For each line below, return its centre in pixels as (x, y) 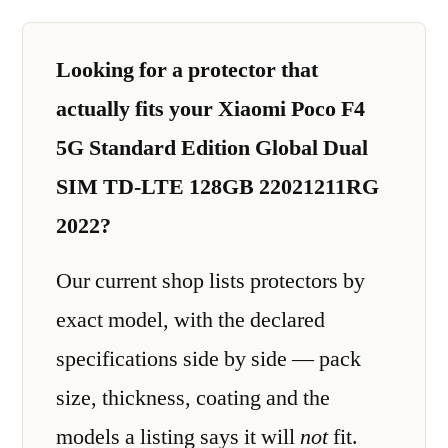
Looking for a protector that (187, 69)
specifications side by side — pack (208, 359)
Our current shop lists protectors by (210, 281)
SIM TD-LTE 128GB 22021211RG (217, 186)
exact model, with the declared (190, 320)
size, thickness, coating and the (193, 398)
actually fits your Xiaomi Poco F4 (210, 108)
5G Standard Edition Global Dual (212, 147)
